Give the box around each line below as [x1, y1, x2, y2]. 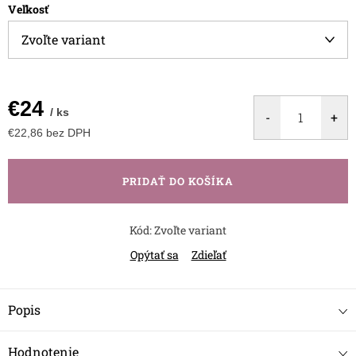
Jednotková [7, 139, 69, 155]
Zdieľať [191, 246, 226, 262]
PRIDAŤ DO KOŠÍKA [122, 173, 234, 188]
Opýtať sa [130, 246, 179, 262]
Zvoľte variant [154, 222, 226, 238]
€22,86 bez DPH [8, 126, 91, 139]
